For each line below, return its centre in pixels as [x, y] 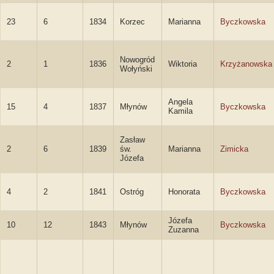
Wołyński [136, 69]
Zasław [132, 140]
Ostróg [132, 192]
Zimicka [234, 149]
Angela [180, 102]
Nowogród [137, 60]
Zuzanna [183, 230]
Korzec [132, 22]
